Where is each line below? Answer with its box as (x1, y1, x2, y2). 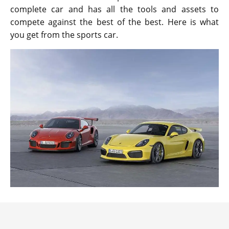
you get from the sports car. (10, 29, 118, 40)
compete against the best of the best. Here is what (10, 16, 219, 28)
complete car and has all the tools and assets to (10, 3, 219, 15)
